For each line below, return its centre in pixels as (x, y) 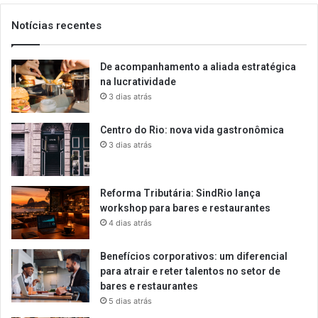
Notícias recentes (56, 25)
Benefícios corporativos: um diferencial (194, 256)
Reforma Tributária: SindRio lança (180, 193)
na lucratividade (138, 81)
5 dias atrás (130, 301)
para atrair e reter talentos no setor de (190, 271)
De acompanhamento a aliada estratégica (198, 66)
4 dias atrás (130, 223)
